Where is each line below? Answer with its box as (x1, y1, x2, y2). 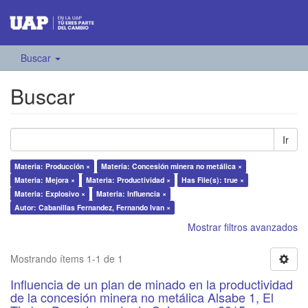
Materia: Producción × (14, 161, 90, 172)
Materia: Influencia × (96, 188, 166, 199)
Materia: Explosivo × (14, 188, 85, 199)
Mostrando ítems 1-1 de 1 (10, 252, 123, 266)
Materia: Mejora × (14, 175, 75, 186)
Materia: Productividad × (86, 175, 170, 186)
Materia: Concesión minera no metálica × (101, 161, 242, 172)
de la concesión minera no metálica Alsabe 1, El (10, 288, 274, 307)
